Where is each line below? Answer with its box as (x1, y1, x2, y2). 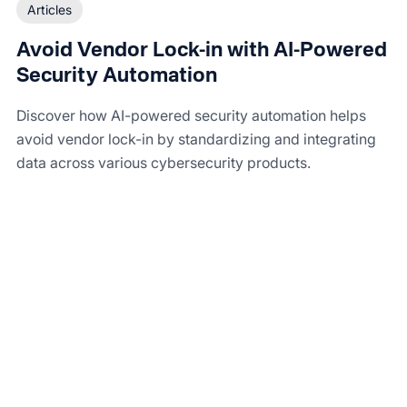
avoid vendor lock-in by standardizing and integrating (16, 129, 376, 148)
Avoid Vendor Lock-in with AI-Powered (16, 40, 387, 61)
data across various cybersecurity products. (16, 153, 311, 172)
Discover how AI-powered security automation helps (16, 105, 366, 124)
